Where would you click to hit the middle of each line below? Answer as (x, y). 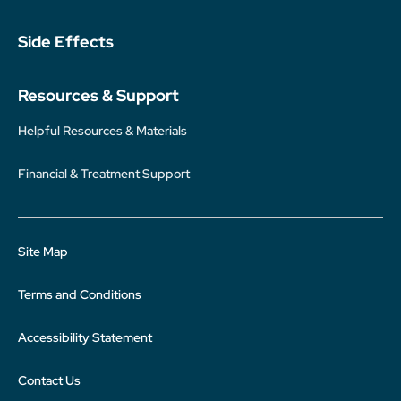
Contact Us (49, 380)
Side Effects (66, 42)
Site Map (43, 252)
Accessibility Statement (85, 337)
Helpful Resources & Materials (102, 131)
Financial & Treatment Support (104, 174)
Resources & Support (98, 95)
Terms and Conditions (80, 294)
